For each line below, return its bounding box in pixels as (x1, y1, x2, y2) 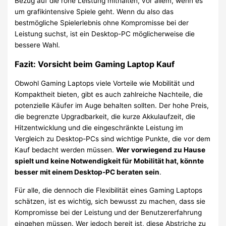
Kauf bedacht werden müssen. (15, 145, 117, 154)
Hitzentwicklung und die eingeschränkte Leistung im (15, 123, 184, 132)
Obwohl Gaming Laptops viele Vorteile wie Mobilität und (15, 79, 195, 87)
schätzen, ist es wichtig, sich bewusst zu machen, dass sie (15, 197, 206, 205)
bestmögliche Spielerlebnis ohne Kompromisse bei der (15, 18, 189, 27)
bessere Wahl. (15, 40, 61, 49)
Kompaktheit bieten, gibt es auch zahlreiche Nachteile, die (15, 90, 203, 98)
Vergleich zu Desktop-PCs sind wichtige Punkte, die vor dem (15, 134, 211, 143)
